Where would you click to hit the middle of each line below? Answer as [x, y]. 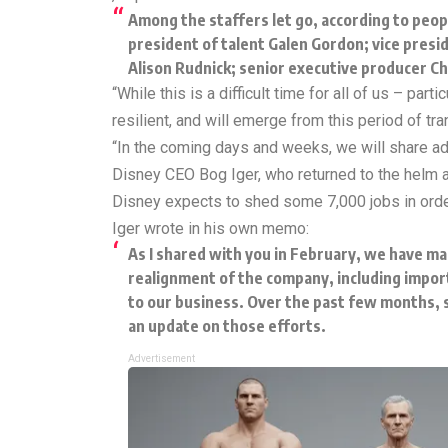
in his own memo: [246, 228]
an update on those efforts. [227, 326]
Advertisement [161, 358]
